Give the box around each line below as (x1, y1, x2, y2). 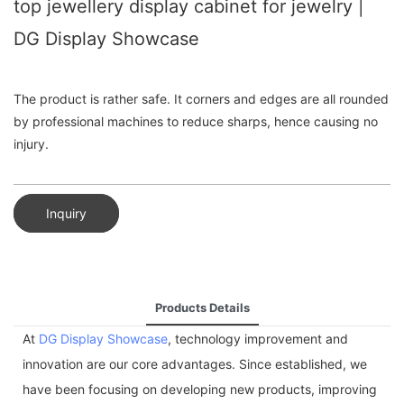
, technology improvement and (168, 330, 348, 346)
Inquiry (46, 205, 87, 221)
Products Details (154, 299, 250, 315)
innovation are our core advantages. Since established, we (23, 355, 367, 372)
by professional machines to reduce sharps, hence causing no (14, 114, 378, 130)
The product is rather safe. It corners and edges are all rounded (14, 91, 389, 107)
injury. (14, 136, 49, 152)
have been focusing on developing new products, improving (23, 381, 377, 397)
